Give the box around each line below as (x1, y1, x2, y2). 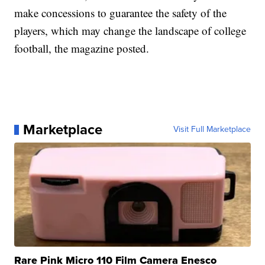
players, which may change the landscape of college (14, 23, 247, 38)
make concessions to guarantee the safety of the (14, 5, 227, 21)
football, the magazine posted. (14, 41, 150, 56)
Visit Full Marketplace (173, 123, 251, 136)
